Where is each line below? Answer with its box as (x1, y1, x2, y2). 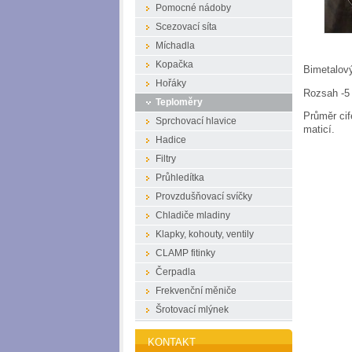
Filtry (156, 154, 176, 163)
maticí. (303, 123, 335, 136)
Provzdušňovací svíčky (156, 192, 252, 201)
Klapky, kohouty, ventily (156, 229, 254, 239)
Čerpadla (156, 267, 196, 277)
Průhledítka (156, 173, 204, 182)
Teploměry (156, 97, 203, 107)
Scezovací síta (156, 22, 217, 31)
